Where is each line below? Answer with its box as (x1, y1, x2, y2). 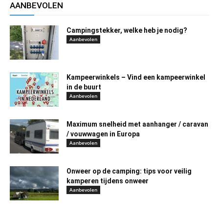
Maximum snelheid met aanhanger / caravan (66, 120, 208, 128)
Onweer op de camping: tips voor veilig (66, 167, 192, 175)
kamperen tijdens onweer (66, 176, 149, 185)
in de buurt (66, 83, 101, 91)
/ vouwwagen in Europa (66, 130, 140, 138)
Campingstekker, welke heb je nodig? (66, 26, 187, 34)
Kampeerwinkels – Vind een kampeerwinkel (66, 73, 205, 81)
